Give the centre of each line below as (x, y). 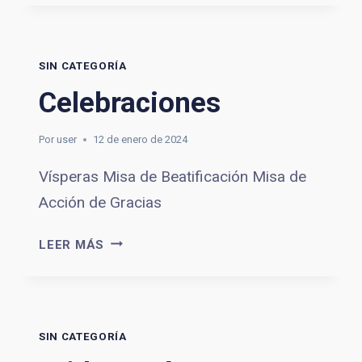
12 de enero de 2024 (141, 139)
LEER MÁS (72, 244)
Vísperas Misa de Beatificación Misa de (173, 176)
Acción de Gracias (100, 202)
